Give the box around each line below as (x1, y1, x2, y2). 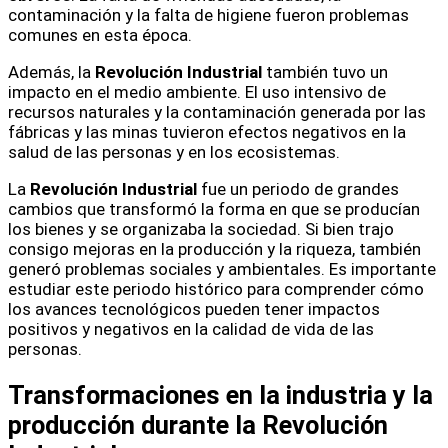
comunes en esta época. (8, 24, 192, 45)
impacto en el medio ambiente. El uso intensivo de (8, 81, 386, 102)
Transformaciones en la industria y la (8, 379, 433, 410)
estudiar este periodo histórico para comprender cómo (8, 278, 424, 299)
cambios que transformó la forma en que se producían (8, 198, 420, 219)
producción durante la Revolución (8, 409, 388, 440)
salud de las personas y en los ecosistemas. (8, 141, 340, 162)
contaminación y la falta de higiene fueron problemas (8, 4, 409, 25)
